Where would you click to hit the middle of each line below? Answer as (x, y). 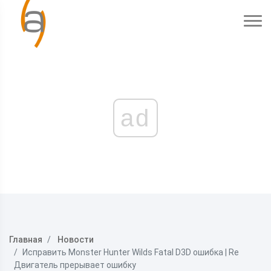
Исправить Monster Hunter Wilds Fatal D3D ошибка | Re (131, 252)
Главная (26, 240)
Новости (76, 240)
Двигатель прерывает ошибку (75, 265)
